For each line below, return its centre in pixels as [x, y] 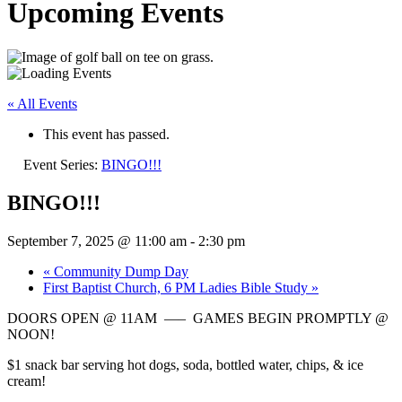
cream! [26, 380]
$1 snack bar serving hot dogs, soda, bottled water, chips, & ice [185, 364]
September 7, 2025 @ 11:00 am [97, 240]
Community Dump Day [119, 271]
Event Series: [62, 164]
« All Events [42, 103]
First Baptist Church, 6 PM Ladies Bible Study [177, 287]
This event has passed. [106, 134]
